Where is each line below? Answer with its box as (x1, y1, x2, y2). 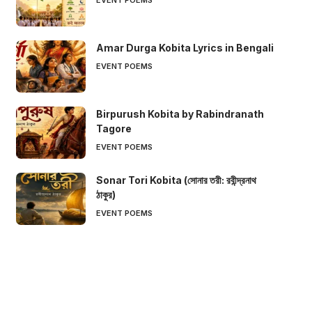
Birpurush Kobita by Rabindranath (95, 107, 264, 120)
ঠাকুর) (95, 188, 116, 201)
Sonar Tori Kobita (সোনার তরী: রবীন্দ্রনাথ (95, 173, 256, 186)
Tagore (95, 122, 132, 134)
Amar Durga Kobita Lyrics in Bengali (95, 41, 274, 54)
